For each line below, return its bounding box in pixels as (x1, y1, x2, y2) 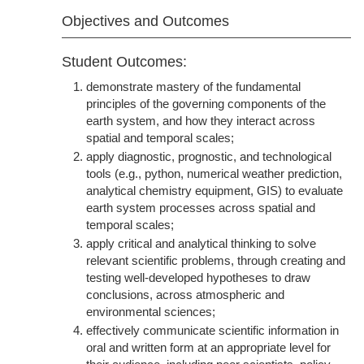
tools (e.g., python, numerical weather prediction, (86, 167, 342, 180)
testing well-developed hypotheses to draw (86, 271, 310, 284)
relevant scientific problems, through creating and (86, 253, 345, 267)
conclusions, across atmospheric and (86, 288, 284, 301)
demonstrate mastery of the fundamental (86, 80, 301, 93)
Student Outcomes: (62, 54, 187, 70)
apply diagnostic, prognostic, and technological (86, 149, 331, 163)
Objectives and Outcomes (62, 13, 229, 29)
